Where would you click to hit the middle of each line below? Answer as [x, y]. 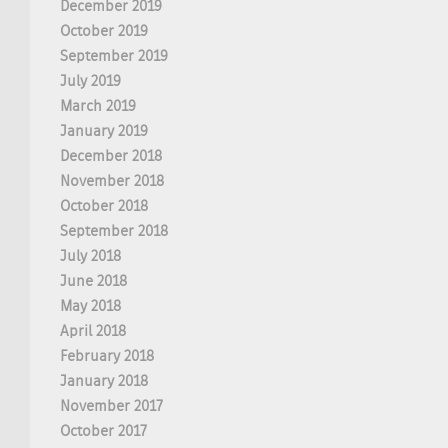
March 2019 [98, 106]
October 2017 [103, 431]
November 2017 [111, 406]
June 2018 [93, 281]
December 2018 [111, 156]
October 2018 [104, 206]
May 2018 [90, 306]
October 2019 [104, 31]
